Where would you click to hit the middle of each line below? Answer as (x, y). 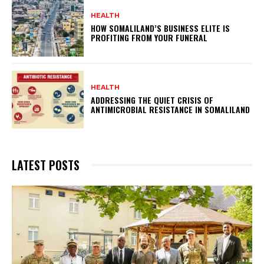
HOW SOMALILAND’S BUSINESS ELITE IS (161, 28)
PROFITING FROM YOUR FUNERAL (149, 38)
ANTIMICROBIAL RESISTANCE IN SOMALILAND (171, 110)
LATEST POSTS (46, 165)
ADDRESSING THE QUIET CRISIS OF (152, 100)
